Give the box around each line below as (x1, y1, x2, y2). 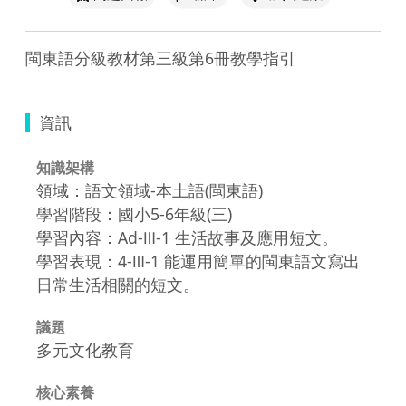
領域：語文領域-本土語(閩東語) (36, 179, 263, 201)
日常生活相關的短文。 (36, 273, 199, 295)
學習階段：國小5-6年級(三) (36, 202, 232, 225)
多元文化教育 (36, 338, 134, 361)
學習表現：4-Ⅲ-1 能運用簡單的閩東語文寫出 (36, 249, 360, 272)
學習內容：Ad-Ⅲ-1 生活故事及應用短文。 (36, 226, 338, 248)
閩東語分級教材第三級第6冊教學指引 (25, 46, 295, 69)
